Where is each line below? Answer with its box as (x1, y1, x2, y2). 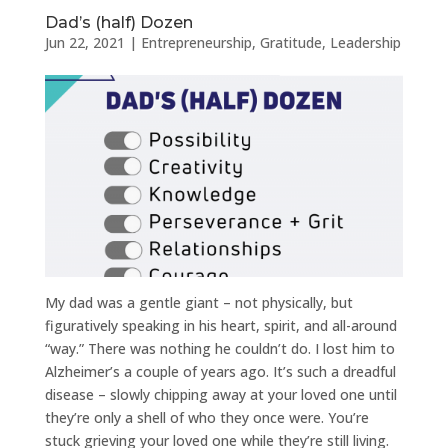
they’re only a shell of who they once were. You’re (44, 407, 369, 427)
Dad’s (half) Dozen (44, 12, 193, 32)
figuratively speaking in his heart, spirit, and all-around (44, 315, 397, 335)
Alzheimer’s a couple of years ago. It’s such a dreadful (44, 361, 396, 381)
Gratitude (259, 32, 322, 52)
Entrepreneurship (140, 32, 252, 52)
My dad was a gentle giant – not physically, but (44, 292, 353, 312)
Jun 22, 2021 (44, 32, 125, 52)
